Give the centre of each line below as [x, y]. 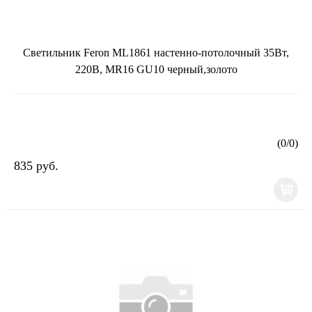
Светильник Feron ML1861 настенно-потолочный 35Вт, [156, 52]
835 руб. [36, 165]
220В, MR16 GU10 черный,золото [156, 69]
